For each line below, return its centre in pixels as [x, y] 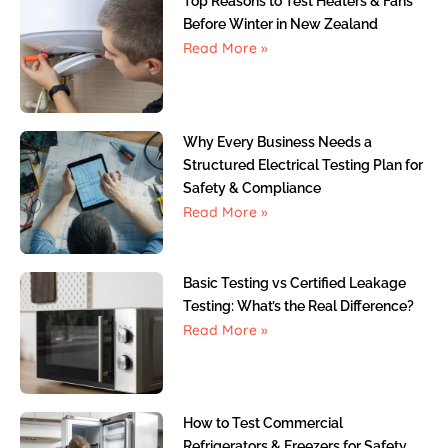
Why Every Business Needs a [277, 141]
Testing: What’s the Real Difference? [298, 305]
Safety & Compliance [251, 187]
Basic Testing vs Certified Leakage [294, 282]
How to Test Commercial [262, 423]
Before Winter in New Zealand [280, 24]
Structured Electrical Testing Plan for [302, 164]
